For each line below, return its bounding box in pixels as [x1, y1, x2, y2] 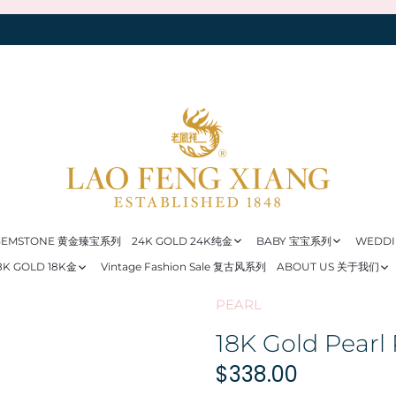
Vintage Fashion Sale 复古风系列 [101, 260, 267, 274]
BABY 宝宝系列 [256, 233, 332, 247]
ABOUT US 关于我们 [277, 260, 380, 274]
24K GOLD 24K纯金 [132, 233, 233, 247]
